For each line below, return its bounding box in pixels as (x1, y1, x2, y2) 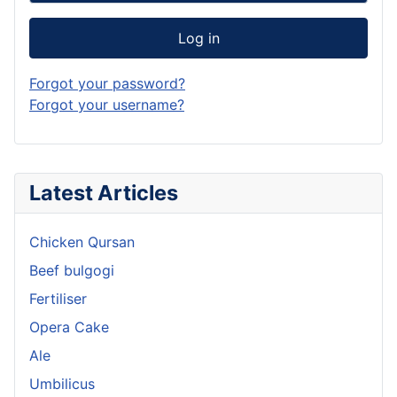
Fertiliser (29, 289, 87, 307)
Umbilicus (29, 374, 95, 393)
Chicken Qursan (29, 232, 135, 251)
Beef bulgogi (29, 261, 114, 279)
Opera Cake (29, 317, 109, 336)
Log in (177, 28, 220, 47)
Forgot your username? (29, 95, 184, 113)
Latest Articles (29, 179, 178, 206)
